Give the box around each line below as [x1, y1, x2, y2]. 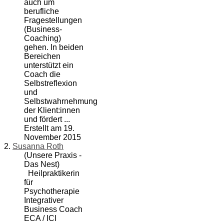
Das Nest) [24, 160, 59, 169]
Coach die [24, 70, 60, 79]
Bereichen [24, 52, 60, 61]
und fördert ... [24, 115, 70, 124]
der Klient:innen [24, 106, 80, 115]
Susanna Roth [12, 142, 63, 151]
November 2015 [24, 133, 81, 142]
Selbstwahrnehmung [24, 97, 97, 106]
